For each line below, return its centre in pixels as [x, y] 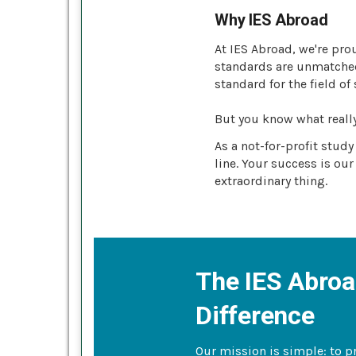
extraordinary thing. [271, 180]
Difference [255, 315]
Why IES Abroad [271, 19]
